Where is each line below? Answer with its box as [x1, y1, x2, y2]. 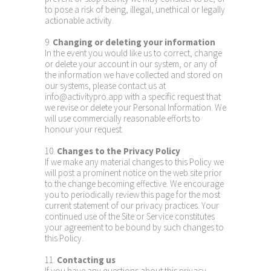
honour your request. [45, 123, 123, 135]
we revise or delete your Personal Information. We [45, 102, 226, 113]
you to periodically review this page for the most [45, 189, 220, 200]
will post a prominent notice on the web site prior [45, 167, 222, 178]
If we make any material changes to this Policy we [45, 156, 224, 168]
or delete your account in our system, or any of [45, 58, 217, 70]
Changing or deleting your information [53, 36, 215, 48]
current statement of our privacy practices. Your [45, 200, 219, 211]
